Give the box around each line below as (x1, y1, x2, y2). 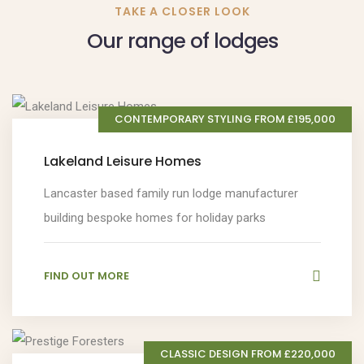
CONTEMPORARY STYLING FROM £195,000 (115, 111, 336, 128)
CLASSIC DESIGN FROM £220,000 (160, 346, 336, 362)
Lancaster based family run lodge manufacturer (43, 185, 298, 201)
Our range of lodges (86, 26, 278, 56)
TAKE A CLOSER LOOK (114, 3, 250, 20)
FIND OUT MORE (43, 267, 129, 284)
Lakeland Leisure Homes (43, 151, 201, 171)
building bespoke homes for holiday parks (43, 210, 266, 225)
